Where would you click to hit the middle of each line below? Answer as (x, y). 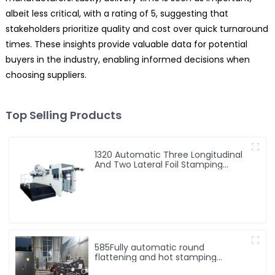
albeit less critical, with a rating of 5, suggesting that (117, 13)
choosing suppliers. (46, 75)
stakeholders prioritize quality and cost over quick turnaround (137, 29)
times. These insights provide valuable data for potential (126, 44)
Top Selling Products (63, 115)
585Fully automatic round (150, 248)
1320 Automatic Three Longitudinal (169, 154)
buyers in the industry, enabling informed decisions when (127, 59)
